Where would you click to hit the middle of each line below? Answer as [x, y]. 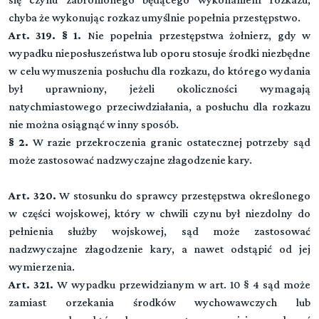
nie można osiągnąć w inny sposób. [94, 124]
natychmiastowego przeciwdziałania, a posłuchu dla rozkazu [159, 106]
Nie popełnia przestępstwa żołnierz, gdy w [196, 35]
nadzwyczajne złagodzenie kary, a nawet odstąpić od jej [159, 249]
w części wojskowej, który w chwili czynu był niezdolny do [159, 213]
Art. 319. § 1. [45, 35]
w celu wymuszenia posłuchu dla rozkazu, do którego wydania [159, 71]
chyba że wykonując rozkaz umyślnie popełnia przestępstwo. [155, 17]
